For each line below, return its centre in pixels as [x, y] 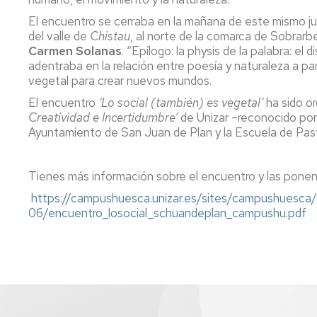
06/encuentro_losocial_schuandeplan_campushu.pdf [167, 213]
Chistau [110, 36]
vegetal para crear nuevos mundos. [120, 81]
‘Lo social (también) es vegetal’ [181, 103]
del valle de [59, 36]
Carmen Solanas [75, 51]
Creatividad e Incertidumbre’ [103, 117]
